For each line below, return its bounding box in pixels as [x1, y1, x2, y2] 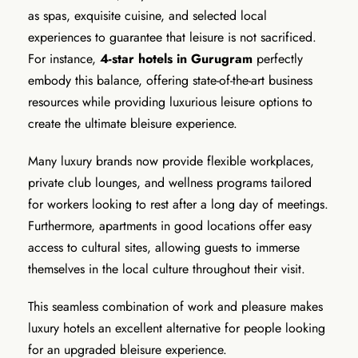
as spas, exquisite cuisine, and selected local [28, 6, 267, 25]
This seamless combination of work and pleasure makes [28, 296, 323, 316]
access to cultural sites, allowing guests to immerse [28, 237, 300, 257]
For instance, [28, 49, 96, 68]
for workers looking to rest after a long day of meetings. [28, 194, 328, 213]
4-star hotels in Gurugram [96, 49, 253, 68]
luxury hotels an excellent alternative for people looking [28, 318, 325, 337]
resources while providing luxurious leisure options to [28, 92, 312, 111]
